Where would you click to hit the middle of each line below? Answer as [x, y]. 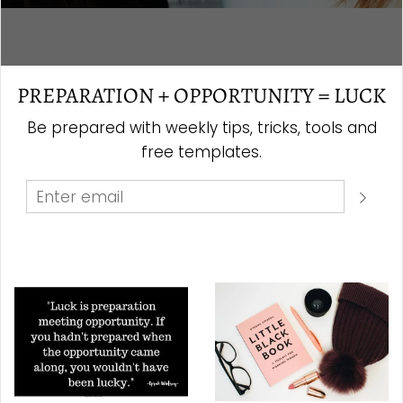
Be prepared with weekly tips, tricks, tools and [201, 128]
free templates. [201, 152]
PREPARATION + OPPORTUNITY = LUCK [201, 96]
